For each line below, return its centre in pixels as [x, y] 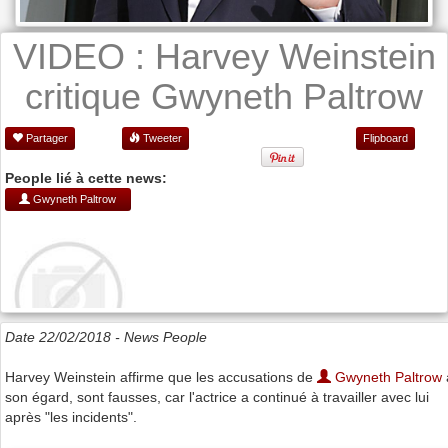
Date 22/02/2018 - [64, 337]
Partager [45, 138]
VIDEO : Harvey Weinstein [224, 57]
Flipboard [385, 138]
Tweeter [161, 138]
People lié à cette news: [86, 178]
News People [165, 337]
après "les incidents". [71, 417]
